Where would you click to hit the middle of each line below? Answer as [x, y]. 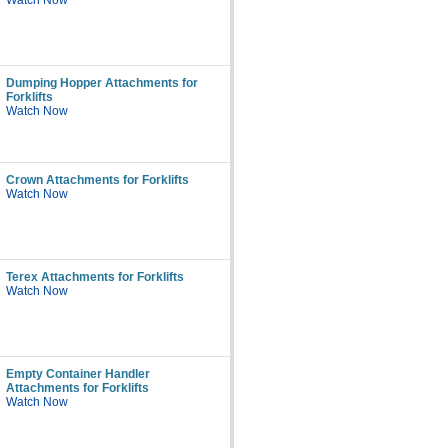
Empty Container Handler [78, 374]
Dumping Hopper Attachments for [102, 83]
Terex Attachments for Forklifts [95, 277]
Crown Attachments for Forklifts [97, 180]
